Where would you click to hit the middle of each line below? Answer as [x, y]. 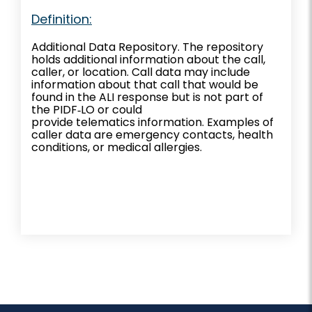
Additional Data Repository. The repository [147, 47]
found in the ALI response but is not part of [147, 97]
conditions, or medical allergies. [117, 147]
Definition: [62, 19]
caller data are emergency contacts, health [152, 134]
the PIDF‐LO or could [87, 109]
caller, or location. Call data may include [141, 72]
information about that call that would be [145, 84]
